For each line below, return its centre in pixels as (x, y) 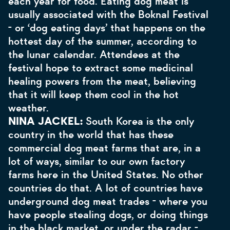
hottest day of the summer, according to (102, 41)
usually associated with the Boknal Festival (108, 14)
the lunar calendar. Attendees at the (94, 54)
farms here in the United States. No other (106, 175)
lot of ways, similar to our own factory (97, 161)
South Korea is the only (140, 121)
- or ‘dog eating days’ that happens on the (107, 28)
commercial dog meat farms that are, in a (104, 148)
